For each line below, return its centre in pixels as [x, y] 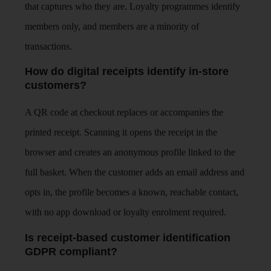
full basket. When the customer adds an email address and [135, 172]
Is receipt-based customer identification [128, 237]
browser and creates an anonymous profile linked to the [130, 152]
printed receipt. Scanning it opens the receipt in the [121, 132]
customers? [56, 86]
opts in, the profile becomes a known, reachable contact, [132, 192]
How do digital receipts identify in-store [127, 72]
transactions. [49, 46]
